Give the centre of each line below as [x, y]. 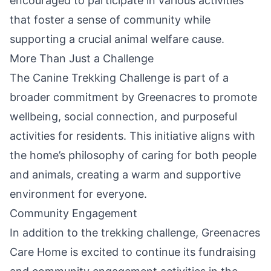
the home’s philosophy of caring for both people [133, 155]
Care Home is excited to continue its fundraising [133, 252]
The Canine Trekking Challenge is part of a [119, 77]
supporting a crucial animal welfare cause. [117, 39]
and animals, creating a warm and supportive [125, 174]
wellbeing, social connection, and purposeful [123, 116]
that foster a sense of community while [110, 19]
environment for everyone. [78, 194]
